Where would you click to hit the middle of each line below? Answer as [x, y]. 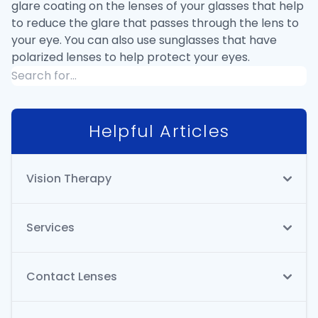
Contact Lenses [72, 277]
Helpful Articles [159, 131]
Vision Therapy [69, 179]
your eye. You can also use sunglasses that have [144, 40]
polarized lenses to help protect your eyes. [131, 57]
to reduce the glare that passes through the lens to [155, 23]
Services [50, 228]
